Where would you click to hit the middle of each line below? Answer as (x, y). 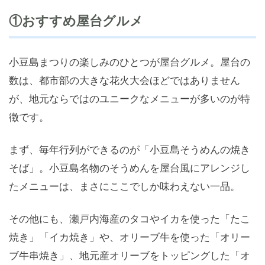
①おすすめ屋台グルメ (76, 21)
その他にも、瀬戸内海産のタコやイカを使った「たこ (130, 219)
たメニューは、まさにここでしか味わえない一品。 (125, 186)
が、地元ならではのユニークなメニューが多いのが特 (130, 99)
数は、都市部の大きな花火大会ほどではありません (125, 80)
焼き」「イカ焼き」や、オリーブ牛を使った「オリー (130, 237)
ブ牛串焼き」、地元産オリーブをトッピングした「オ (130, 256)
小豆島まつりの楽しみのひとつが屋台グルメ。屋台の (130, 62)
